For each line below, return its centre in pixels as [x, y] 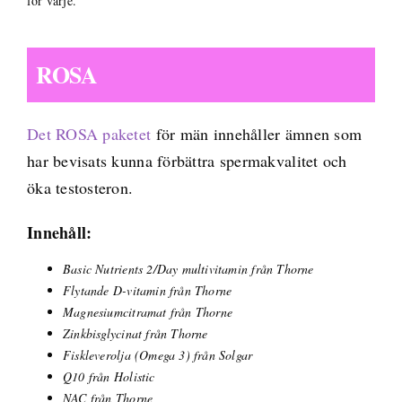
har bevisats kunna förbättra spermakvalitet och [187, 160]
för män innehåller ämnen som [257, 133]
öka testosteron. [80, 187]
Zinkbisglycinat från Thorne [135, 333]
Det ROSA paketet [89, 133]
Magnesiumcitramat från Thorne [148, 311]
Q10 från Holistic [109, 376]
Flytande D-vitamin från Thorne [147, 290]
